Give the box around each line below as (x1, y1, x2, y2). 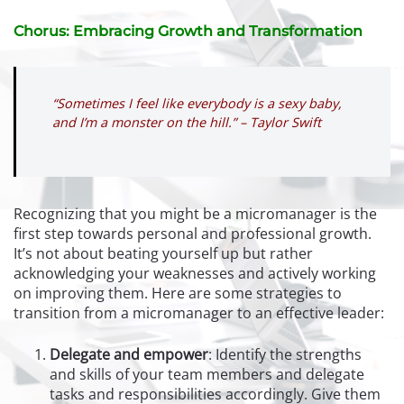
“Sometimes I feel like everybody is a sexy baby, (52, 94, 342, 112)
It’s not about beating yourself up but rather (14, 243, 313, 263)
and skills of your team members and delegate (50, 363, 364, 384)
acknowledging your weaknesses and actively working (14, 262, 376, 283)
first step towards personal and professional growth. (14, 223, 372, 243)
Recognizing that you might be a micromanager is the (14, 203, 377, 224)
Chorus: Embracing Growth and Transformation (14, 22, 363, 40)
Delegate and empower (50, 344, 208, 364)
